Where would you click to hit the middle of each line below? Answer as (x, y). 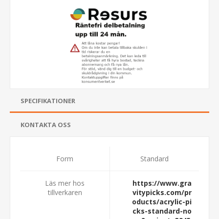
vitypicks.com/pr (162, 192)
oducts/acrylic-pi (162, 201)
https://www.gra (162, 183)
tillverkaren (65, 192)
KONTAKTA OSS (46, 124)
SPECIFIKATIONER (48, 100)
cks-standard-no (162, 211)
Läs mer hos (65, 183)
